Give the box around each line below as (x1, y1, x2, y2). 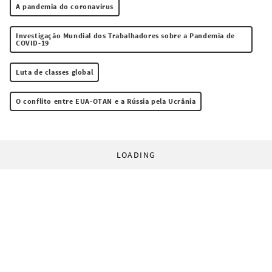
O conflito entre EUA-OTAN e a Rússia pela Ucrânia (16, 97, 196, 106)
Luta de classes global (16, 67, 93, 77)
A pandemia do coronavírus (16, 2, 114, 12)
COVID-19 (16, 38, 49, 48)
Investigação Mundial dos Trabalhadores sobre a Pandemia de (16, 31, 235, 41)
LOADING (116, 149, 156, 161)
